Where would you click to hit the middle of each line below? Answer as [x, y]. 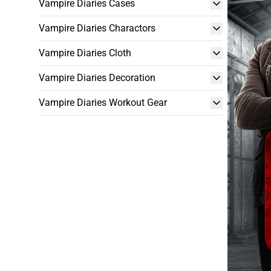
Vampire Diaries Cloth [85, 53]
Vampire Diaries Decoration [97, 78]
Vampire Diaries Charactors [97, 28]
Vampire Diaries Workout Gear [103, 103]
